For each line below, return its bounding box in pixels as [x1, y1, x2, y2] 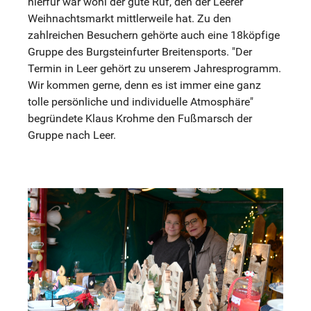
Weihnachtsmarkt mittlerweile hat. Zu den [28, 12, 231, 26]
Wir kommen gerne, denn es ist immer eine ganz [28, 78, 261, 92]
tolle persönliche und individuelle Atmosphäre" [28, 95, 253, 109]
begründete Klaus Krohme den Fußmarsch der [28, 112, 252, 126]
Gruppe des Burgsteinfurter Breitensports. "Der [28, 45, 252, 59]
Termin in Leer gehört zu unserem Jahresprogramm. [28, 62, 281, 76]
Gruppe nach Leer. [28, 128, 116, 142]
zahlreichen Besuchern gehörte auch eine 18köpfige [28, 28, 280, 42]
